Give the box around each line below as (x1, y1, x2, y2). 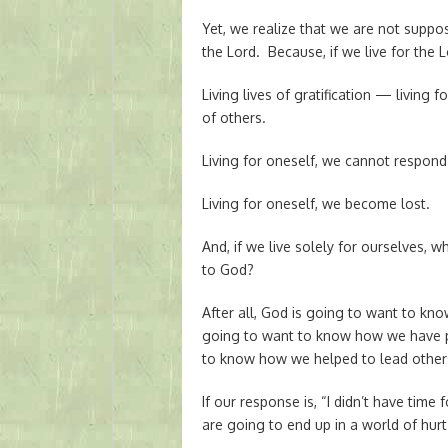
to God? (202, 261, 254, 279)
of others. (202, 109, 266, 127)
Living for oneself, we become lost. (202, 195, 430, 213)
